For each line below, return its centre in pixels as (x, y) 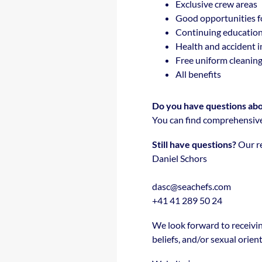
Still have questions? (194, 144)
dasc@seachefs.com (192, 186)
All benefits (198, 74)
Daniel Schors (180, 158)
